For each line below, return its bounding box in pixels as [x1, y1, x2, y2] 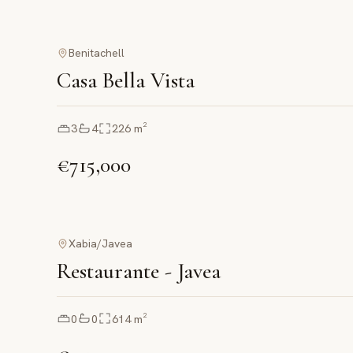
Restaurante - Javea [57, 257, 221, 284]
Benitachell [69, 46, 125, 60]
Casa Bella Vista [57, 67, 195, 94]
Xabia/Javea [69, 236, 133, 251]
